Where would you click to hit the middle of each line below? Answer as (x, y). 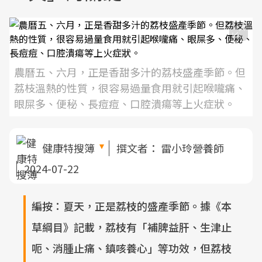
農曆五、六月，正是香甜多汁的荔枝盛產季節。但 (130, 72)
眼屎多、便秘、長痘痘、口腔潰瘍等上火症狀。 (125, 104)
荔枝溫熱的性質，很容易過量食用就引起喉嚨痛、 (130, 88)
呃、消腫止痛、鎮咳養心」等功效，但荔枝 (132, 248)
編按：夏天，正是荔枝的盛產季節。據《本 (132, 206)
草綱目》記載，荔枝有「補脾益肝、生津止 (132, 227)
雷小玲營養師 (192, 148)
